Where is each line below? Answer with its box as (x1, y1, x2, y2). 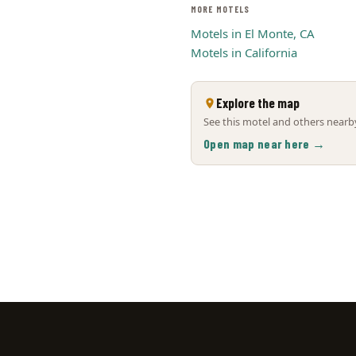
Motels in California (191, 44, 297, 60)
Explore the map (216, 95, 300, 110)
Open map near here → (203, 136, 326, 151)
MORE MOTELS (191, 4, 250, 14)
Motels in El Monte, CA (191, 25, 315, 41)
